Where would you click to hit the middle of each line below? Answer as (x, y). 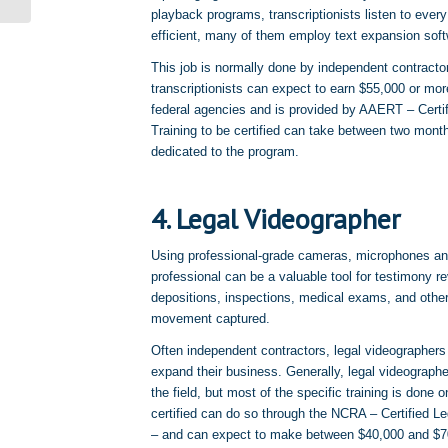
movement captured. (210, 318)
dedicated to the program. (224, 151)
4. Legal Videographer (275, 218)
